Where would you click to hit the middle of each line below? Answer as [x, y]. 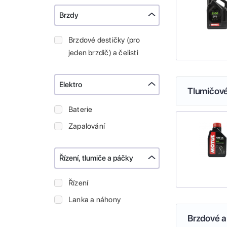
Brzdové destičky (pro [104, 40]
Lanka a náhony [94, 200]
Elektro [71, 85]
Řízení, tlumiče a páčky [96, 158]
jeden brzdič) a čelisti [103, 53]
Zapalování [87, 126]
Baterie [81, 110]
